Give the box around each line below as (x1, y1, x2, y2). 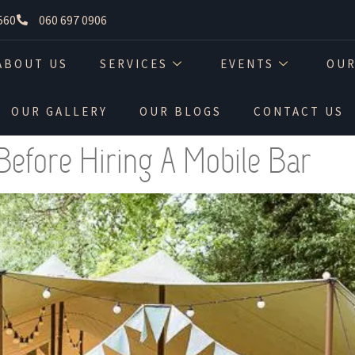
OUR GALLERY (10, 103, 108, 119)
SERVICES (100, 56, 169, 72)
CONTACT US (253, 103, 344, 119)
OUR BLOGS (139, 103, 222, 119)
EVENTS (220, 56, 275, 72)
